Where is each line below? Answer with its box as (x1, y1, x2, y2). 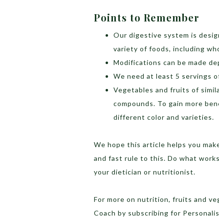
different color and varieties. (113, 112, 214, 121)
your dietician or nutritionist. (94, 167, 196, 176)
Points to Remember (94, 10, 199, 24)
